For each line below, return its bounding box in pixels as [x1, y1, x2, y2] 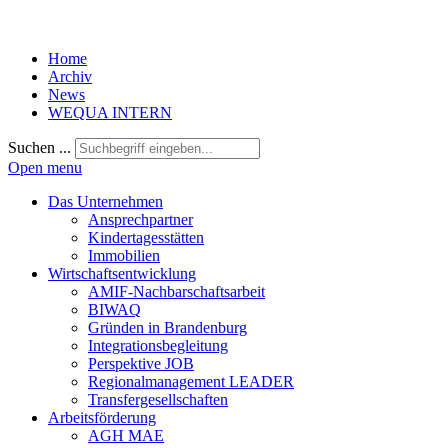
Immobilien [88, 247, 160, 264]
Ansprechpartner [88, 211, 193, 228]
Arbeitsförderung [48, 409, 156, 426]
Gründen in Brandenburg [88, 319, 247, 336]
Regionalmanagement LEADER [88, 373, 294, 390]
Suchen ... [8, 139, 71, 156]
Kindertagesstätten [88, 229, 204, 246]
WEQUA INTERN [48, 104, 172, 121]
